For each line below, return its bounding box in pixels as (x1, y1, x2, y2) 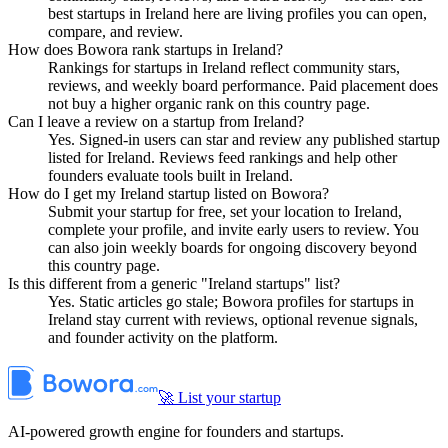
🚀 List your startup (158, 389, 281, 407)
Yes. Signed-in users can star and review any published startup (48, 131, 440, 149)
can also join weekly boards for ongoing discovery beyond (48, 239, 417, 257)
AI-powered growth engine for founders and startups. (8, 423, 344, 441)
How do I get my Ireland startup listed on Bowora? (8, 185, 329, 203)
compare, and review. (48, 23, 183, 41)
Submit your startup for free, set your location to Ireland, (48, 203, 402, 221)
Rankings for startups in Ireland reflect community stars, (48, 59, 400, 77)
